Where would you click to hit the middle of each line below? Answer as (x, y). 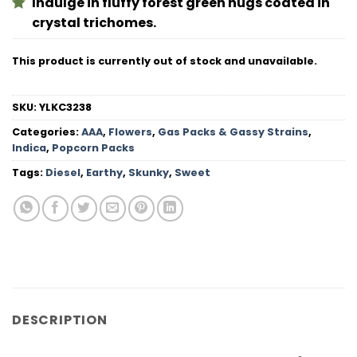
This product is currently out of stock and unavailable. (165, 61)
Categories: (47, 131)
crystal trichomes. (94, 22)
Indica (29, 147)
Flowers (130, 131)
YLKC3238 (65, 107)
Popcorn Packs (93, 147)
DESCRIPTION (60, 320)
